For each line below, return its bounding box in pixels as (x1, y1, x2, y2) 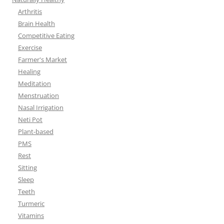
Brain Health (18, 19, 55, 28)
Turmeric (18, 199, 44, 208)
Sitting (18, 163, 37, 172)
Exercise (18, 43, 42, 52)
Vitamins (18, 211, 44, 220)
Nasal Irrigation (18, 103, 63, 112)
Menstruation (18, 91, 59, 100)
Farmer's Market (18, 55, 67, 64)
